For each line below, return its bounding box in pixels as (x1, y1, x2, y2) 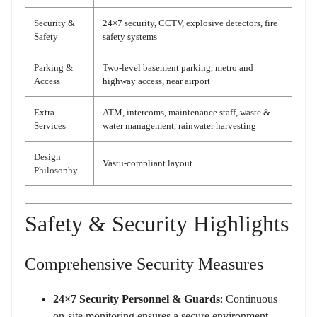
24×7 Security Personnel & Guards (53, 293, 220, 306)
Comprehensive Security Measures (25, 255, 263, 274)
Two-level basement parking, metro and (103, 62, 253, 74)
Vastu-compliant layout (103, 158, 192, 169)
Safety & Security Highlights (25, 211, 289, 237)
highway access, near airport (103, 76, 210, 87)
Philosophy (34, 165, 78, 176)
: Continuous (220, 293, 277, 306)
